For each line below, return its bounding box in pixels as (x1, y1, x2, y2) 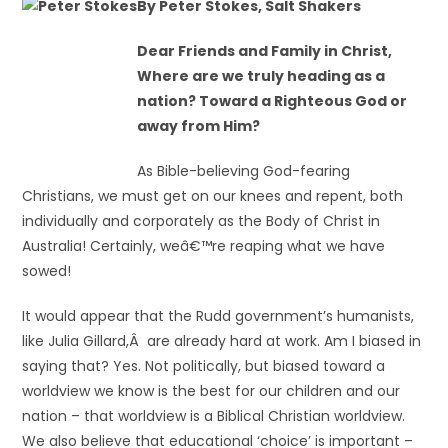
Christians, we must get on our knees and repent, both (22, 186, 404, 206)
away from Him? (137, 116, 261, 136)
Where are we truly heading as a (137, 66, 386, 86)
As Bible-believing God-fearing (137, 161, 351, 181)
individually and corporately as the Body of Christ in (22, 211, 381, 231)
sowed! (22, 261, 72, 281)
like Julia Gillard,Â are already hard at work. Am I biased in (22, 331, 422, 351)
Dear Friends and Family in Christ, (137, 41, 393, 61)
